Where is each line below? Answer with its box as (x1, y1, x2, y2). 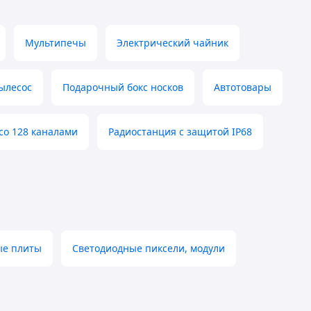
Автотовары (214, 81, 271, 94)
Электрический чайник (117, 36, 228, 50)
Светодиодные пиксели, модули (72, 242, 225, 255)
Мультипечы (25, 36, 86, 50)
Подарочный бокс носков (62, 81, 183, 94)
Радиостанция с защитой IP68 (108, 125, 252, 139)
